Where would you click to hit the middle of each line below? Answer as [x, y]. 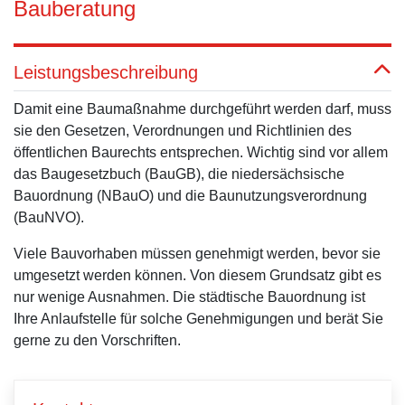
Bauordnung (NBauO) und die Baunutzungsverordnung [190, 196]
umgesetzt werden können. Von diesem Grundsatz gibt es [198, 275]
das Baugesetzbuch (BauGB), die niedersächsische [179, 174]
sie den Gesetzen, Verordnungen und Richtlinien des [183, 131]
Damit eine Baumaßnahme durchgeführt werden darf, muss [202, 109]
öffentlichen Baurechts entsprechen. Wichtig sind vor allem [201, 152]
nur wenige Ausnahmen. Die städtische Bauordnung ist [189, 297]
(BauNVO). [49, 217]
